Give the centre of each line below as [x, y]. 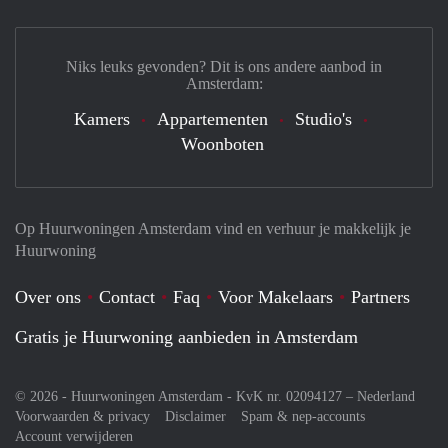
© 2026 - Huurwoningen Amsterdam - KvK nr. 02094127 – [186, 396]
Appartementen [212, 119]
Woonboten [222, 144]
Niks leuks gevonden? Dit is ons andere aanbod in [224, 66]
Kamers [101, 119]
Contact [127, 297]
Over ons [48, 297]
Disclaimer [195, 416]
